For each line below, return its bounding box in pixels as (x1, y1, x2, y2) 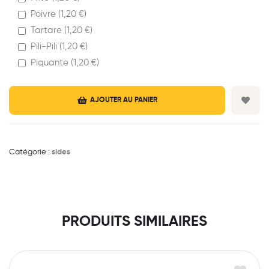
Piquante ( (31, 58, 73, 68)
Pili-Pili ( (31, 42, 62, 52)
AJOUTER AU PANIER (89, 97, 157, 104)
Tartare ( (31, 26, 67, 35)
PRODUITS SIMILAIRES (62, 214, 207, 229)
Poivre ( (31, 10, 61, 19)
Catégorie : (9, 148, 52, 157)
